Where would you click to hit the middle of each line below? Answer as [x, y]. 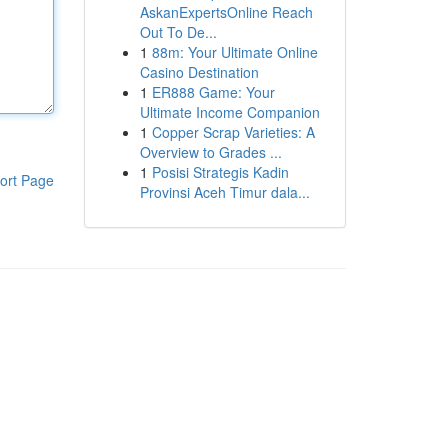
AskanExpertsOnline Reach [226, 12]
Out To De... [178, 32]
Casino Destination [199, 72]
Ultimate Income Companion [229, 112]
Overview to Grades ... [210, 152]
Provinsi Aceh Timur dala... [224, 192]
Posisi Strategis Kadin [220, 172]
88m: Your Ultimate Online [234, 52]
